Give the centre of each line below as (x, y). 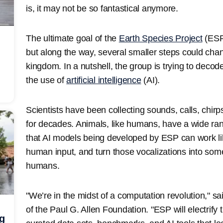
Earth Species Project (161, 38)
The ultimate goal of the (72, 38)
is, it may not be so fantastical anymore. (102, 8)
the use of (46, 80)
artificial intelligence (104, 80)
